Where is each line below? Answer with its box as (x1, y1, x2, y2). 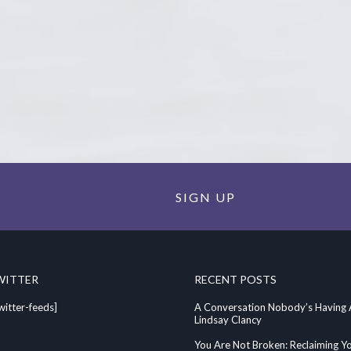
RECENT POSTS (194, 273, 277, 287)
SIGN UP (175, 189, 236, 204)
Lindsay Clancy (194, 313, 262, 326)
